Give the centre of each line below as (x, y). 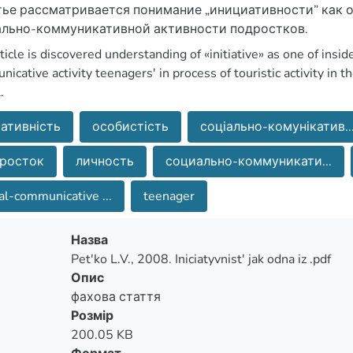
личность (104, 162)
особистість (130, 127)
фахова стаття (115, 297)
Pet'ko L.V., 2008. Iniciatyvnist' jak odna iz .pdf (201, 259)
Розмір (92, 316)
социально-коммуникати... (248, 162)
